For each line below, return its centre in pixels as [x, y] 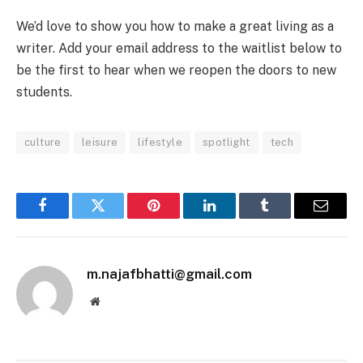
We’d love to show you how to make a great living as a [175, 26]
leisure [100, 142]
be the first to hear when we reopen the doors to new [176, 70]
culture [43, 142]
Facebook [69, 218]
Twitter [118, 218]
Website [117, 300]
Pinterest [178, 218]
